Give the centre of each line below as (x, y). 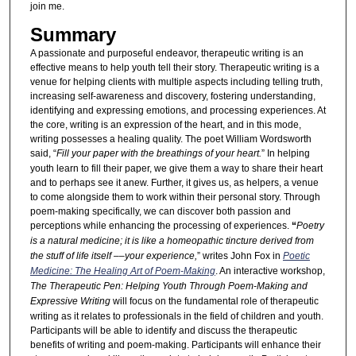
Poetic (296, 255)
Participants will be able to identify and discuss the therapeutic (163, 330)
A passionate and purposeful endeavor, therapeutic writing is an (166, 53)
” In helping (285, 153)
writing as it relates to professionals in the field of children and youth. (176, 316)
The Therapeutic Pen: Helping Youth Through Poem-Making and (168, 286)
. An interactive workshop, (270, 271)
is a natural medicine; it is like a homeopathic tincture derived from (172, 240)
